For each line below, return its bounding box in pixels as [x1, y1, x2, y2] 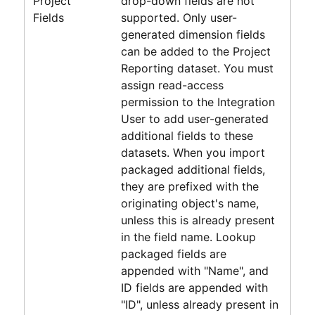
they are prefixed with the [120, 179, 259, 193]
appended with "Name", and [120, 263, 269, 278]
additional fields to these [120, 128, 253, 143]
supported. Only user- [120, 10, 237, 25]
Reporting [120, 60, 174, 75]
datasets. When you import [120, 145, 265, 160]
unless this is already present [120, 212, 275, 227]
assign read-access [120, 77, 224, 92]
